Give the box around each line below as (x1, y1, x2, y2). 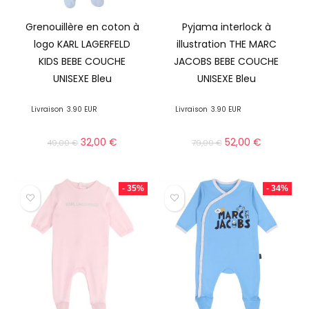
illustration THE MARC (176, 37, 277, 52)
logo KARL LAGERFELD (34, 37, 131, 52)
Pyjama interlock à (181, 20, 271, 34)
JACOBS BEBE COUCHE (174, 54, 279, 69)
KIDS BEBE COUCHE (39, 54, 126, 69)
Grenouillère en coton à (25, 20, 139, 34)
